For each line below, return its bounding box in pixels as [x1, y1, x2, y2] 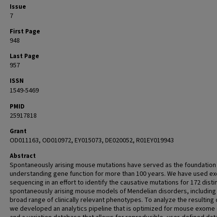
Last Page [10, 52, 39, 61]
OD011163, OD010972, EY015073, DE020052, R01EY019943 [10, 136, 174, 145]
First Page [10, 27, 40, 36]
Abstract [10, 152, 36, 160]
